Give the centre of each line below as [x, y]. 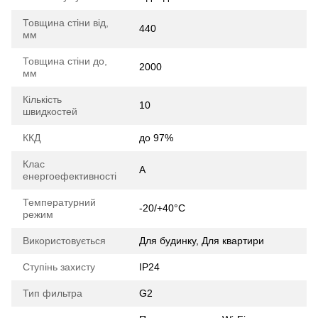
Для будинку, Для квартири [202, 240]
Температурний [59, 202]
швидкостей [50, 111]
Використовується [64, 240]
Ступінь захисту [59, 267]
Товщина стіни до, [65, 61]
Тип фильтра [53, 293]
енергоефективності [70, 176]
